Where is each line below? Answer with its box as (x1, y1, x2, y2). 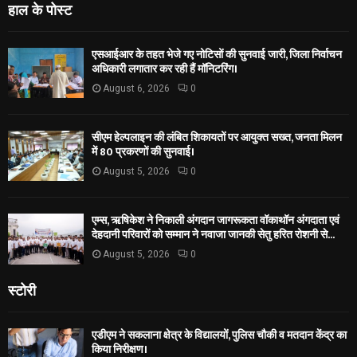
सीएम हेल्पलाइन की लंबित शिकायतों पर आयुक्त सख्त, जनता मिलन (92, 127, 342, 147)
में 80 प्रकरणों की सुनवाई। (92, 142, 194, 161)
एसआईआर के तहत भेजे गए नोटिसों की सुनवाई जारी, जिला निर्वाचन (92, 45, 342, 64)
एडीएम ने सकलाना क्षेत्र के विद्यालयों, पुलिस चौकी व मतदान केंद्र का (92, 325, 347, 344)
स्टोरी (8, 278, 36, 300)
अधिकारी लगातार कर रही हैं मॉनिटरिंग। (92, 59, 237, 78)
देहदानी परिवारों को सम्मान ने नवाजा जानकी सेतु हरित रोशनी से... (92, 226, 335, 245)
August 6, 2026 (103, 82, 170, 94)
